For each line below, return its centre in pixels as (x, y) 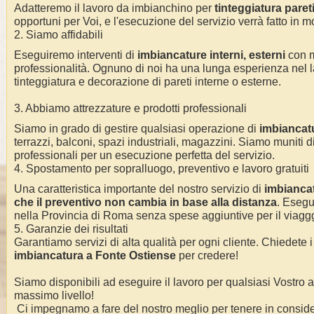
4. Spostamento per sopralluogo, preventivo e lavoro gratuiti (162, 169)
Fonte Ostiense (136, 255)
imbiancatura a (55, 255)
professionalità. (52, 68)
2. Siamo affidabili (59, 35)
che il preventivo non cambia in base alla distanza (145, 202)
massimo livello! (54, 295)
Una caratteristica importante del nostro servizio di (139, 189)
